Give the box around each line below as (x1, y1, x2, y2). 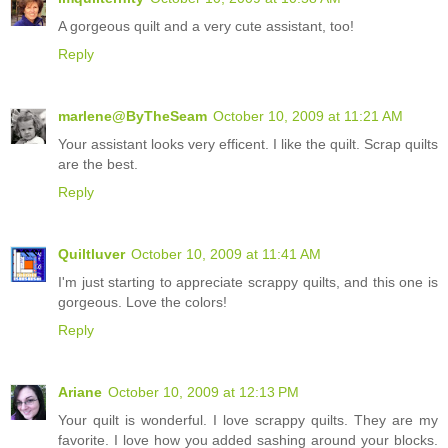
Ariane (58, 383, 102, 400)
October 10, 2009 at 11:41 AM (131, 245, 321, 262)
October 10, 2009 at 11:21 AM (213, 107, 403, 124)
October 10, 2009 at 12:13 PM (108, 383, 299, 400)
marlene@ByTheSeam (58, 107, 207, 124)
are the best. (58, 155, 138, 172)
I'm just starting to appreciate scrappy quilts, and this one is (58, 273, 438, 290)
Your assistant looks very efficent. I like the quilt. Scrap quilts (58, 135, 438, 152)
